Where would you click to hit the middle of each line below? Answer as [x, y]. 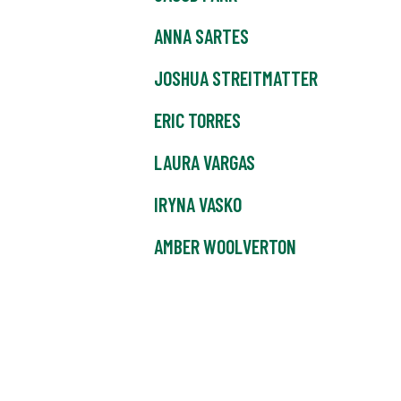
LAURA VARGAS [205, 162]
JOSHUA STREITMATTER [236, 78]
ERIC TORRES [197, 120]
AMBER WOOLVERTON [225, 247]
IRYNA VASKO [198, 205]
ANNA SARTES [201, 36]
